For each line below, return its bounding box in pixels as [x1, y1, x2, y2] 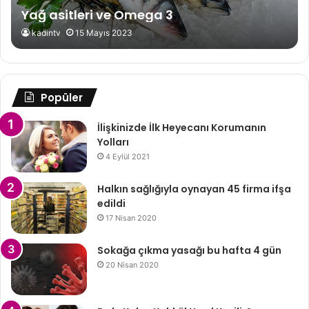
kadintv [32, 28, 61, 39]
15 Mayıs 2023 [75, 28, 133, 39]
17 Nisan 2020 [106, 213, 157, 223]
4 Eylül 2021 [106, 152, 150, 162]
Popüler [41, 90, 83, 106]
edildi [97, 197, 126, 211]
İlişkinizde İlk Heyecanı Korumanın [97, 121, 266, 135]
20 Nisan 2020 [106, 260, 159, 270]
